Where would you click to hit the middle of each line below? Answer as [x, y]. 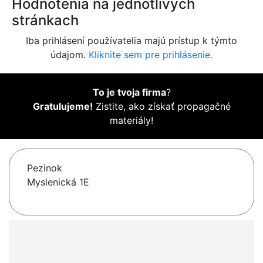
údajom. [70, 55]
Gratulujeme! [63, 107]
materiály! [131, 121]
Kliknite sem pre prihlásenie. [151, 55]
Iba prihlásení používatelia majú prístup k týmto [131, 41]
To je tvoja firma [129, 92]
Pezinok [45, 168]
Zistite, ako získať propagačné [161, 107]
